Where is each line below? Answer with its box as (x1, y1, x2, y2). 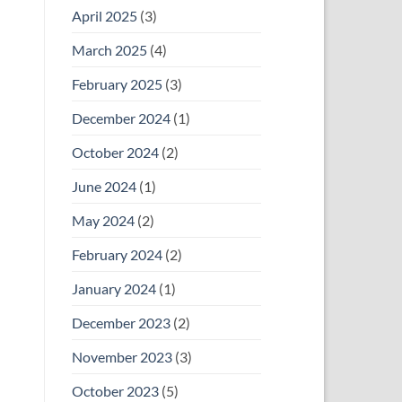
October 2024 (71, 144, 159, 162)
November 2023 (71, 348, 172, 366)
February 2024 (71, 246, 162, 264)
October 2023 (71, 382, 159, 400)
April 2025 (71, 7, 137, 25)
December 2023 (71, 314, 170, 332)
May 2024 (71, 212, 135, 230)
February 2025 (71, 75, 162, 93)
